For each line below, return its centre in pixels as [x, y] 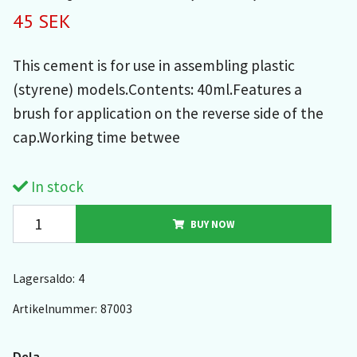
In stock [55, 186]
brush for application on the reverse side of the [168, 113]
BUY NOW [212, 224]
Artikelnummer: [55, 308]
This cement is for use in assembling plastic [153, 65]
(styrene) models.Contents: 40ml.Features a [157, 89]
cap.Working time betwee [96, 137]
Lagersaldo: [43, 278]
